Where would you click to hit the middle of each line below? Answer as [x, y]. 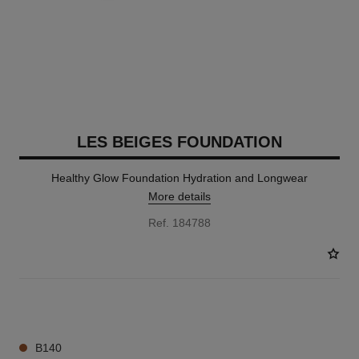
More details [179, 196]
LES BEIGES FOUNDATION [179, 142]
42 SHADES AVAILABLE [74, 308]
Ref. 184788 [179, 223]
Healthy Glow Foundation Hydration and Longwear [179, 178]
